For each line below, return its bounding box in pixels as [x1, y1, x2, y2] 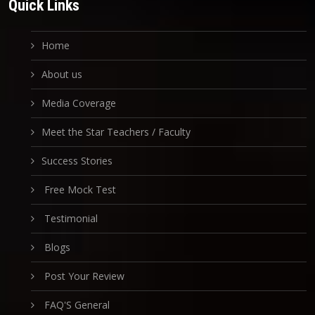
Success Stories [41, 154, 112, 168]
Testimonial [41, 212, 98, 226]
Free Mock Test [41, 183, 116, 197]
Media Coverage [41, 96, 116, 110]
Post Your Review [41, 269, 124, 283]
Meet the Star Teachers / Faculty [41, 125, 191, 139]
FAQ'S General [41, 298, 110, 312]
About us [41, 67, 82, 82]
